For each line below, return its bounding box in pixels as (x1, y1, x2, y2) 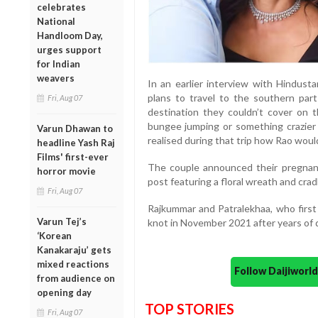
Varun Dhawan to (37, 122, 113, 134)
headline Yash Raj (37, 136, 115, 148)
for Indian (37, 57, 80, 70)
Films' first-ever (37, 150, 109, 163)
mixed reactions (37, 258, 109, 270)
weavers (37, 72, 75, 84)
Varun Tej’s (37, 215, 87, 227)
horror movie (37, 165, 96, 177)
